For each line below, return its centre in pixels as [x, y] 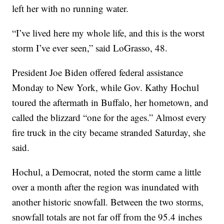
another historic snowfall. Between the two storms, [108, 201]
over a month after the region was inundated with [106, 186]
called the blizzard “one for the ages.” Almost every [109, 117]
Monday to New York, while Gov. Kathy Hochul [106, 87]
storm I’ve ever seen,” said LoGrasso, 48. [90, 47]
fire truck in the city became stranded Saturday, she [109, 132]
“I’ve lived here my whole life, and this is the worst [108, 32]
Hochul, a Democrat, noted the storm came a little [107, 171]
